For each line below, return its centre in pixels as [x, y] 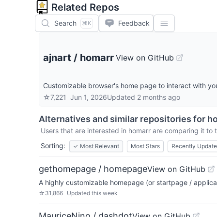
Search [65, 23]
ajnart [57, 58]
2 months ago [159, 97]
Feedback [134, 23]
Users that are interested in [85, 131]
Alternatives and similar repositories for [123, 119]
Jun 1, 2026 [89, 97]
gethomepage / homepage [93, 169]
